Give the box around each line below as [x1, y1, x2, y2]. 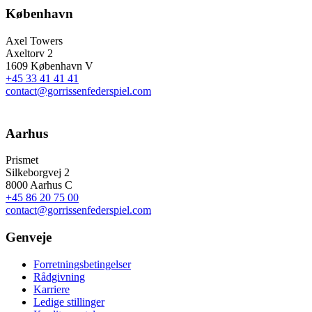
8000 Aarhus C [6, 179, 72, 192]
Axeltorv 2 [6, 47, 53, 59]
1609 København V [6, 59, 93, 72]
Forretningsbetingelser [33, 258, 131, 270]
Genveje [6, 229, 52, 244]
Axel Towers [6, 34, 63, 47]
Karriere [33, 283, 70, 295]
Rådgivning [33, 270, 85, 283]
